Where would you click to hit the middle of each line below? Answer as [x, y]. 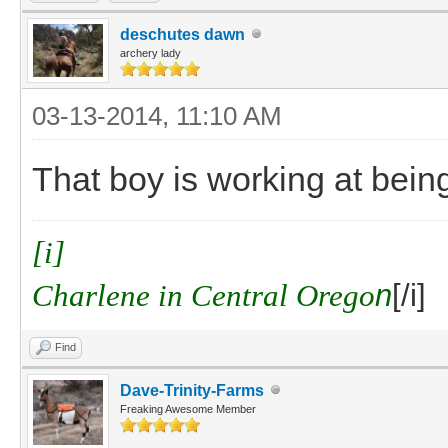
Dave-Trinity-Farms [192, 390]
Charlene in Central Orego [203, 295]
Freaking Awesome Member [188, 408]
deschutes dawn [182, 34]
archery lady [150, 52]
